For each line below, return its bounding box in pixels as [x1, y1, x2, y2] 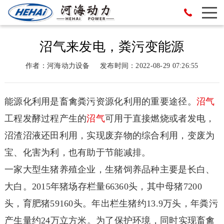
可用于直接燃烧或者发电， [105, 113, 215, 124]
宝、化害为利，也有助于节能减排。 [4, 147, 151, 158]
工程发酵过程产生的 [4, 113, 87, 124]
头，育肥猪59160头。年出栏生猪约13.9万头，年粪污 [4, 198, 218, 209]
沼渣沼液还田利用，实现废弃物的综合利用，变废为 [4, 130, 215, 141]
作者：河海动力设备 [25, 62, 90, 70]
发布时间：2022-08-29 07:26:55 [100, 62, 198, 70]
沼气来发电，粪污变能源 [39, 39, 184, 54]
